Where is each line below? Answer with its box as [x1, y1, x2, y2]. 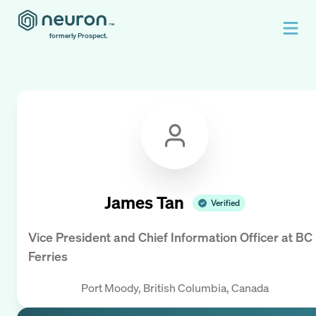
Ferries [28, 248, 68, 265]
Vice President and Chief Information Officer [28, 229, 279, 246]
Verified [211, 197, 240, 208]
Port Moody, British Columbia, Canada [81, 279, 269, 296]
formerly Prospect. [49, 31, 107, 40]
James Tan [104, 191, 184, 214]
